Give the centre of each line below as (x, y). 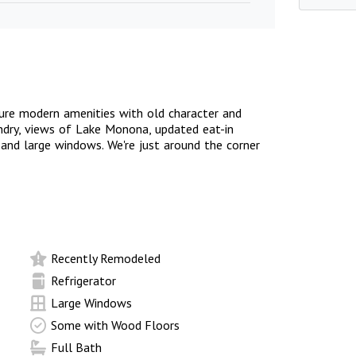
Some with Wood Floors (115, 325)
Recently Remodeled (105, 258)
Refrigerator (83, 281)
